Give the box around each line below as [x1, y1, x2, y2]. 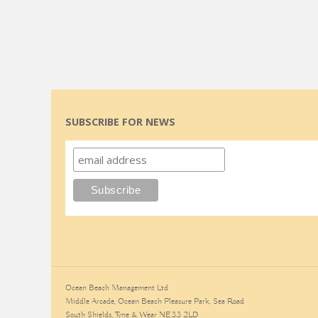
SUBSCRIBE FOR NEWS [65, 115, 175, 129]
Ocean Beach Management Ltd [65, 283, 168, 293]
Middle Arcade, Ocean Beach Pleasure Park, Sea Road [65, 296, 244, 307]
